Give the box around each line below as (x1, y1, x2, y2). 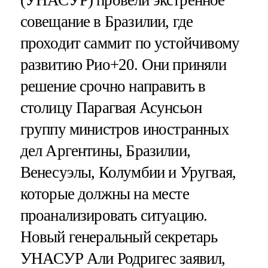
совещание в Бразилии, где (20, 12, 193, 31)
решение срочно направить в (20, 77, 206, 95)
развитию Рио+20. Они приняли (20, 55, 226, 74)
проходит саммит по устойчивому (20, 33, 240, 52)
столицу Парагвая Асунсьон (20, 98, 202, 117)
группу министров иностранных (20, 120, 229, 138)
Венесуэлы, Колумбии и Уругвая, (20, 163, 236, 181)
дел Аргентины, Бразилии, (20, 141, 191, 160)
